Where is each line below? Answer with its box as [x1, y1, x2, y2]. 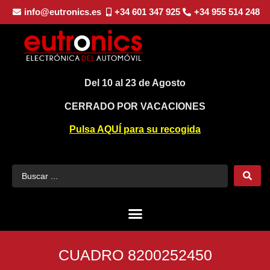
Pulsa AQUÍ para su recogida [69, 124, 201, 135]
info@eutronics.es [24, 7, 101, 17]
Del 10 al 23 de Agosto [84, 78, 186, 89]
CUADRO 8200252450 [58, 246, 212, 264]
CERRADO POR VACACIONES [64, 101, 206, 111]
